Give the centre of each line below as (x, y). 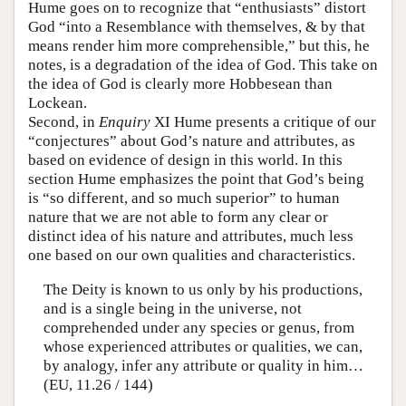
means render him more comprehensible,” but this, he (199, 46)
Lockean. (58, 103)
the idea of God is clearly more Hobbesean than (180, 84)
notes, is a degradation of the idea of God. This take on (203, 65)
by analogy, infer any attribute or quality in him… (203, 365)
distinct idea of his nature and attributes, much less (191, 237)
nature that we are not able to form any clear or (178, 217)
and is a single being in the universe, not (172, 308)
